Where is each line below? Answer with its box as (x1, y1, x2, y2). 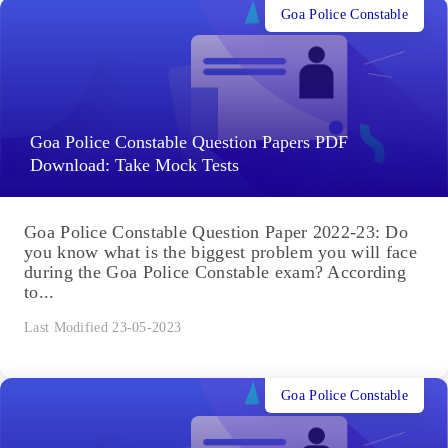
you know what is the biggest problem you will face (24, 242, 417, 263)
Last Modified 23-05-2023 (24, 320, 182, 336)
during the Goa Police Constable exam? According (24, 262, 407, 283)
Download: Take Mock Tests (30, 155, 239, 176)
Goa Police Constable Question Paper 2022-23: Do (24, 222, 409, 243)
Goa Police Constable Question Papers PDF (30, 132, 348, 153)
